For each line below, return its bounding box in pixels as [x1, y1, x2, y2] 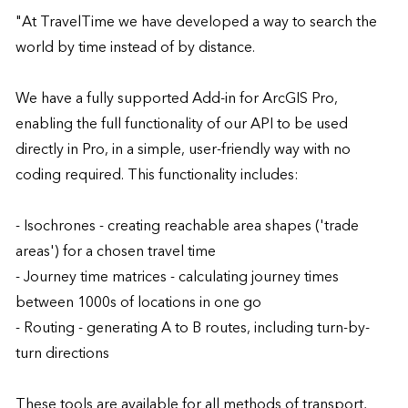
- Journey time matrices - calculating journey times [15, 264, 339, 290]
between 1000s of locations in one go [15, 290, 261, 315]
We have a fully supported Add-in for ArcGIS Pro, [15, 86, 338, 111]
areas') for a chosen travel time [15, 239, 216, 264]
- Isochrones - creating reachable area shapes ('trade [15, 213, 359, 239]
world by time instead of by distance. [15, 35, 259, 60]
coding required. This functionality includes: [15, 162, 299, 188]
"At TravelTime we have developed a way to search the [15, 9, 377, 35]
